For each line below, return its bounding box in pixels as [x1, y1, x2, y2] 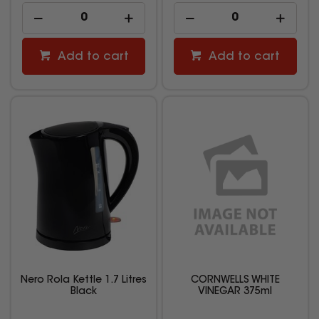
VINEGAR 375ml [198, 286, 273, 297]
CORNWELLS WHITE [190, 275, 280, 286]
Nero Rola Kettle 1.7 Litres [21, 275, 147, 286]
